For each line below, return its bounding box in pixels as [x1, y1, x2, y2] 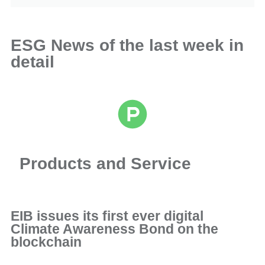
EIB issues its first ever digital [11, 209, 203, 224]
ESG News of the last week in [11, 35, 244, 55]
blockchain [11, 235, 82, 250]
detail [11, 52, 54, 72]
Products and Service [20, 154, 191, 173]
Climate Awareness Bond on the [11, 222, 218, 237]
